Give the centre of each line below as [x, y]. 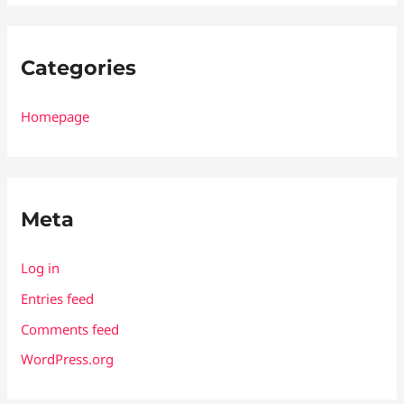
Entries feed [58, 298]
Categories [79, 67]
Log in [41, 268]
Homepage [55, 117]
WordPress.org [68, 359]
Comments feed [70, 329]
